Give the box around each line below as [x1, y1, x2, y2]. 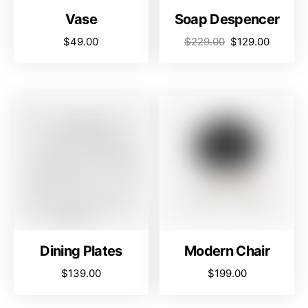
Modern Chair [184, 243, 270, 260]
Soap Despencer [174, 11, 280, 28]
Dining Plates [40, 243, 122, 260]
